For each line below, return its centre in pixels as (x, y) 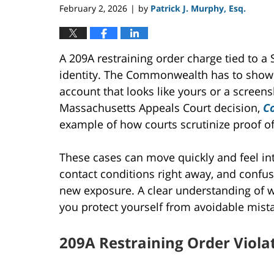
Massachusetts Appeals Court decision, (161, 107)
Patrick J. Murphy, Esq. (198, 8)
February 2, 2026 (93, 8)
